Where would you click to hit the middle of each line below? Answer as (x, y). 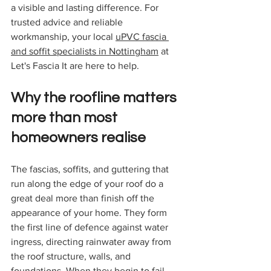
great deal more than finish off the (84, 198)
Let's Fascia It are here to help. (75, 66)
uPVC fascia (142, 37)
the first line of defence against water (91, 227)
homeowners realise (78, 138)
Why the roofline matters (95, 98)
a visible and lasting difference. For (86, 8)
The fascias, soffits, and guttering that (91, 169)
